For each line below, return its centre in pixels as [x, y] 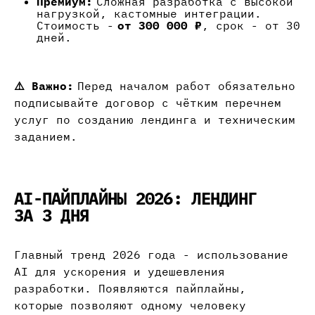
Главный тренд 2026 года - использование [151, 255]
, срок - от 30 [251, 26]
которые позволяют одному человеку [130, 306]
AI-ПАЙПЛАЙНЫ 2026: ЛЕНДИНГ [136, 199]
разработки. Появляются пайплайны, [130, 289]
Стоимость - [77, 26]
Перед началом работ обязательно [185, 86]
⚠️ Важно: [44, 86]
